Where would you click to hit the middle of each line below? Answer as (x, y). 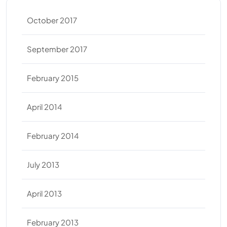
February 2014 (53, 136)
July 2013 (43, 164)
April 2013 (44, 193)
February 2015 (53, 78)
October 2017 (52, 20)
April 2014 (44, 107)
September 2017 (57, 49)
